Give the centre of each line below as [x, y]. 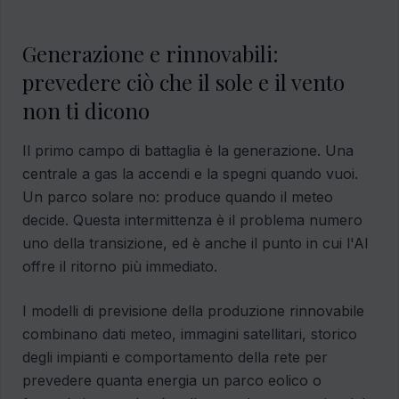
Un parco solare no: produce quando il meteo [178, 197]
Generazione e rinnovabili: [151, 54]
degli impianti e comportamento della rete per [175, 358]
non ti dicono [86, 111]
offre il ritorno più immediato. [120, 267]
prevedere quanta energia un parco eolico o [172, 381]
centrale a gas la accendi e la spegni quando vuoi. [190, 174]
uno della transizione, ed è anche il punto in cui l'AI [195, 244]
